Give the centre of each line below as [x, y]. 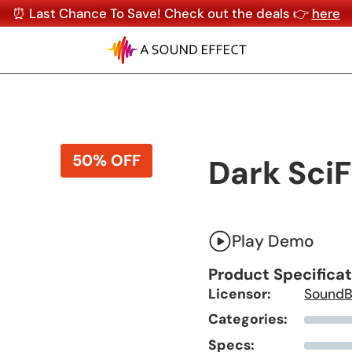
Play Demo [273, 241]
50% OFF [106, 160]
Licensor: [239, 293]
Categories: [247, 319]
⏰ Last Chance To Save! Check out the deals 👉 [162, 13]
